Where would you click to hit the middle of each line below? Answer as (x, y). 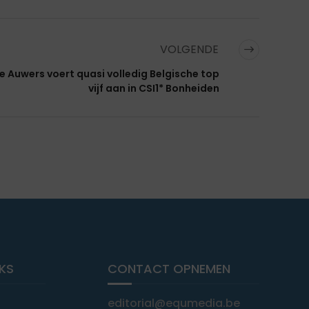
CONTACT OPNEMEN (169, 269)
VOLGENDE (191, 50)
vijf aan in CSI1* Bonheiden (154, 89)
